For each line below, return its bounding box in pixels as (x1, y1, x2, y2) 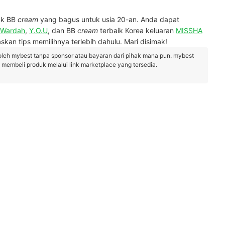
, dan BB (48, 26, 77, 35)
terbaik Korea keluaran (98, 26, 176, 35)
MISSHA (176, 26, 202, 35)
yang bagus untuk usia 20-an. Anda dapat (38, 15, 179, 24)
